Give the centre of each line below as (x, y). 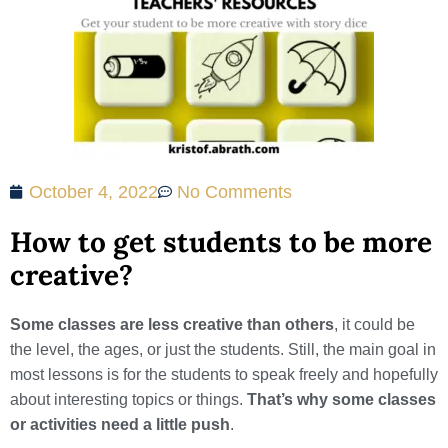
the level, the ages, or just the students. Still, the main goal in (223, 349)
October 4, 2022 (93, 192)
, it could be (374, 324)
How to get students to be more (221, 242)
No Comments (234, 192)
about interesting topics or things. (128, 399)
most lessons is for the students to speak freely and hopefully (224, 374)
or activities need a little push (120, 424)
